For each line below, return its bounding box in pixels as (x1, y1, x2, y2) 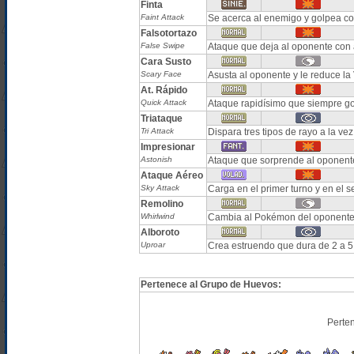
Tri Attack (140, 126, 174, 135)
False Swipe (140, 41, 185, 50)
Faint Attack (140, 13, 184, 21)
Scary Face (140, 70, 182, 78)
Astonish (140, 155, 172, 164)
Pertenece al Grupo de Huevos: (140, 279, 281, 290)
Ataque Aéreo (140, 170, 203, 181)
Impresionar (140, 141, 195, 153)
